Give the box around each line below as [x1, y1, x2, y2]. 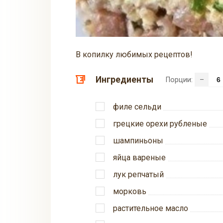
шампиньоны [113, 136, 163, 146]
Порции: [166, 76, 195, 85]
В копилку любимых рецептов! [76, 50, 193, 60]
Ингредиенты [96, 75, 153, 85]
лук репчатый [113, 170, 164, 180]
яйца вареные [113, 153, 166, 163]
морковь [113, 187, 146, 197]
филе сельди [113, 102, 161, 112]
